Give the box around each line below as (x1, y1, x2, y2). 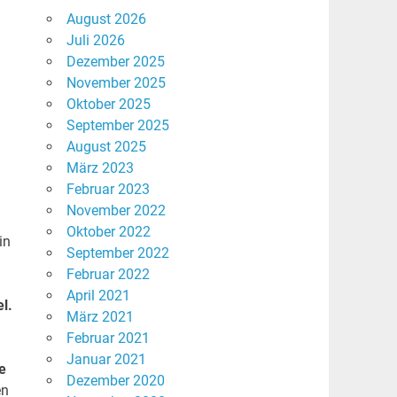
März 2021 (66, 308, 134, 326)
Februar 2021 (66, 330, 150, 347)
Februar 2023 (66, 181, 150, 198)
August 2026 (66, 11, 146, 28)
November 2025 (66, 74, 166, 92)
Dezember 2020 (66, 372, 165, 390)
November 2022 (66, 202, 166, 220)
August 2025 (66, 138, 146, 156)
